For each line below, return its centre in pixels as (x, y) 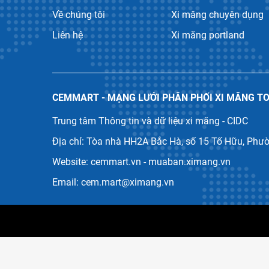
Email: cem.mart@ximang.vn (113, 182)
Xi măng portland (208, 35)
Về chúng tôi (79, 14)
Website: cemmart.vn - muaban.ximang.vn (141, 162)
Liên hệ (68, 35)
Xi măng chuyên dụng (218, 14)
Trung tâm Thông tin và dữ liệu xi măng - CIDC (150, 121)
